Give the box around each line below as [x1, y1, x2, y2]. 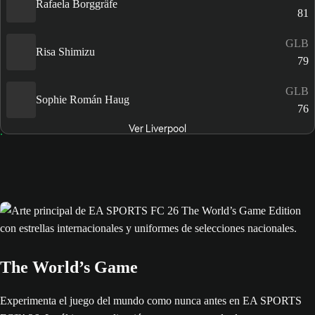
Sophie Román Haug [36, 94, 129, 106]
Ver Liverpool [128, 122, 186, 135]
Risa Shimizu [36, 46, 95, 58]
